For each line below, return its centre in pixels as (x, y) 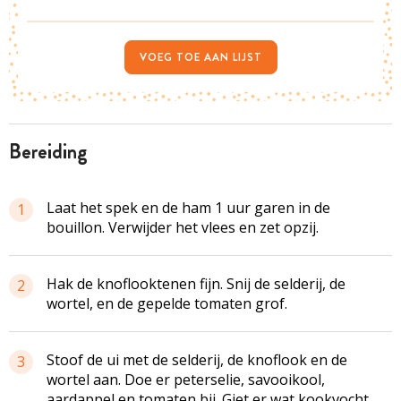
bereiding (55, 151)
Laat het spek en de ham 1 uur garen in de (188, 207)
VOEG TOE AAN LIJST (200, 57)
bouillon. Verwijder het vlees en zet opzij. (183, 227)
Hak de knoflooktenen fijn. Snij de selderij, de (196, 283)
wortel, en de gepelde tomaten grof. (167, 303)
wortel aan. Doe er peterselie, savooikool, (186, 379)
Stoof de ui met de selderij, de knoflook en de (197, 359)
